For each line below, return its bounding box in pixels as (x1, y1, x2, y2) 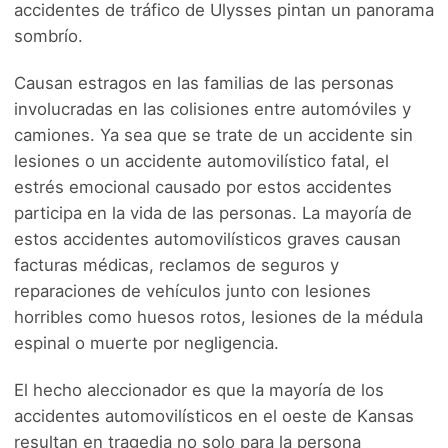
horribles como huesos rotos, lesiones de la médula (14, 307, 423, 327)
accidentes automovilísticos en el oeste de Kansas (14, 406, 414, 426)
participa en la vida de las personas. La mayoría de (14, 203, 412, 223)
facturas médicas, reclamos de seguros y (14, 255, 339, 275)
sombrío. (14, 26, 83, 46)
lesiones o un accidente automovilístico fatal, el (14, 151, 389, 171)
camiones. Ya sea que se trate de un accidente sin (14, 125, 413, 145)
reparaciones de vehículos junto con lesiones (14, 281, 371, 301)
